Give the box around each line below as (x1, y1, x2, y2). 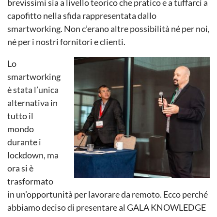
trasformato (7, 176, 53, 186)
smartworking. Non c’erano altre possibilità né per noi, (7, 23, 210, 34)
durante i (7, 137, 41, 147)
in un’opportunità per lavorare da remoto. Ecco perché (7, 189, 208, 200)
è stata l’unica (7, 84, 59, 95)
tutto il (7, 110, 33, 121)
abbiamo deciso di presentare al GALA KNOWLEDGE (7, 202, 206, 213)
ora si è (7, 163, 33, 173)
